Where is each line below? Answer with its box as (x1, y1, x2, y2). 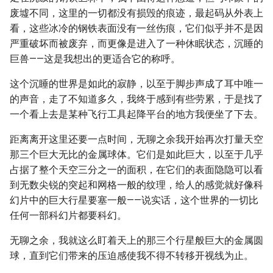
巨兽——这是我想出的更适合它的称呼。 (10, 53, 180, 65)
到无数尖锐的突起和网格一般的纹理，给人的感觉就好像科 (10, 179, 263, 191)
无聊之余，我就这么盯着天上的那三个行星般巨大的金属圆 (10, 235, 263, 246)
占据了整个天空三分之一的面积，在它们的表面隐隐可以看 (10, 164, 263, 175)
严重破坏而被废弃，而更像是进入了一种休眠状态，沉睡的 (10, 38, 263, 49)
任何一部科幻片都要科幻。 (10, 210, 127, 221)
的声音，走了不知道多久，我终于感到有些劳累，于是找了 (10, 93, 263, 105)
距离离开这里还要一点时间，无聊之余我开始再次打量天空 (10, 133, 263, 145)
